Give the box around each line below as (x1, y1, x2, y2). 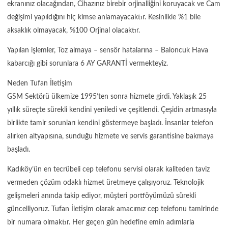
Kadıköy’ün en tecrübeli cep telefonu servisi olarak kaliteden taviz (7, 166, 210, 173)
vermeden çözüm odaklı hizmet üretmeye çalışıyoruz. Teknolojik (7, 179, 204, 186)
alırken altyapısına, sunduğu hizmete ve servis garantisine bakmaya (7, 132, 214, 140)
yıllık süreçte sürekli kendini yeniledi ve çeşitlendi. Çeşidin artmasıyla (7, 106, 217, 113)
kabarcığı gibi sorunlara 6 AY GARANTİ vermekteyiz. (7, 60, 168, 67)
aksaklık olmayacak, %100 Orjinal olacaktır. (7, 26, 140, 34)
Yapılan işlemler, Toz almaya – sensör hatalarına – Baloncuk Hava (7, 46, 208, 54)
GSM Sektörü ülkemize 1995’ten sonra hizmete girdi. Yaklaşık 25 (7, 93, 207, 100)
